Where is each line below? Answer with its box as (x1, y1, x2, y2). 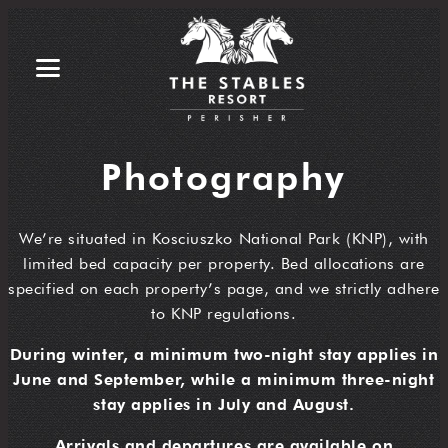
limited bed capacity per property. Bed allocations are (23, 254, 425, 274)
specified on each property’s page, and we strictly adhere (8, 279, 440, 299)
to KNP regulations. (151, 304, 297, 324)
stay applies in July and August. (93, 395, 355, 415)
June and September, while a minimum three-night (13, 370, 435, 390)
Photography (101, 155, 347, 199)
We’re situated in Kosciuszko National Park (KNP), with (19, 229, 429, 249)
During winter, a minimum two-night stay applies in (9, 345, 439, 365)
